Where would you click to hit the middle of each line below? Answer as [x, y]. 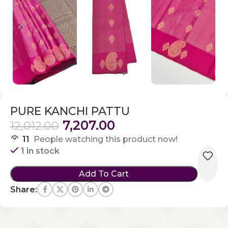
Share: [24, 189]
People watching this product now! [106, 139]
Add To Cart [104, 174]
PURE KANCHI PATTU [70, 111]
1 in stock [40, 151]
